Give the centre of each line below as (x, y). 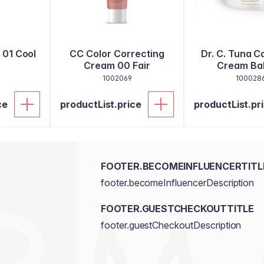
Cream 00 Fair (117, 65)
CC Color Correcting (117, 54)
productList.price (101, 104)
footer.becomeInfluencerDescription (177, 183)
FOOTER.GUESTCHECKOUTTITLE (177, 209)
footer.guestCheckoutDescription (171, 225)
